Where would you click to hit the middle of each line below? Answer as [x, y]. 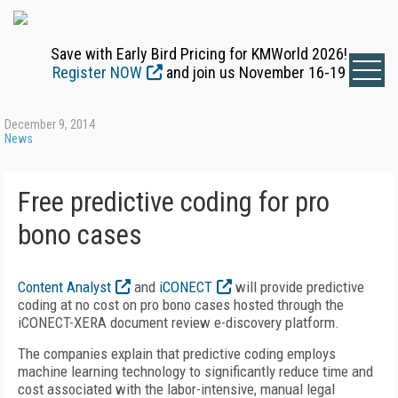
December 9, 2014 [50, 124]
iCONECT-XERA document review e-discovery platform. [179, 322]
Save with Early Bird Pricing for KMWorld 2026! [199, 54]
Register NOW [97, 72]
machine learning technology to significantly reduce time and [195, 371]
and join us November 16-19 [254, 72]
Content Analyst [64, 287]
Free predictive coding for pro [174, 202]
